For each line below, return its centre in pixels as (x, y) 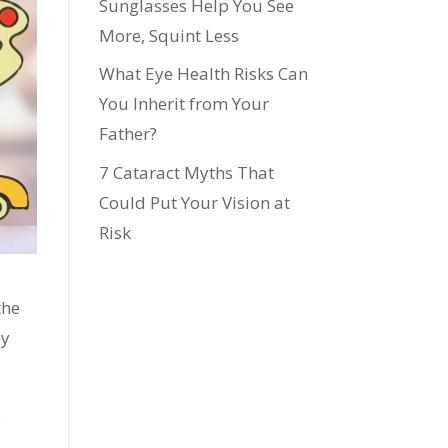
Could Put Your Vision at (194, 202)
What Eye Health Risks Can (203, 74)
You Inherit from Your (183, 104)
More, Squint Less (168, 35)
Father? (127, 134)
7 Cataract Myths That (186, 172)
